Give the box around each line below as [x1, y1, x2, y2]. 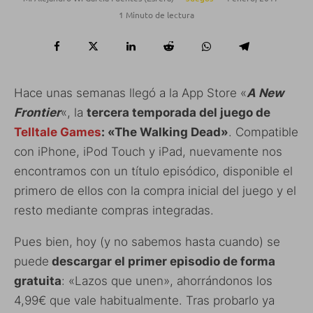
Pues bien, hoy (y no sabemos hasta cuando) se [14, 235, 280, 249]
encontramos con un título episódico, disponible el [14, 164, 293, 179]
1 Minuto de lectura [119, 9, 194, 21]
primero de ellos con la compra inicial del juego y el [14, 184, 296, 198]
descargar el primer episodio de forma [49, 254, 275, 269]
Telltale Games [14, 125, 101, 140]
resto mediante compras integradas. [14, 203, 214, 218]
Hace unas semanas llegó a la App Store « [14, 86, 247, 101]
